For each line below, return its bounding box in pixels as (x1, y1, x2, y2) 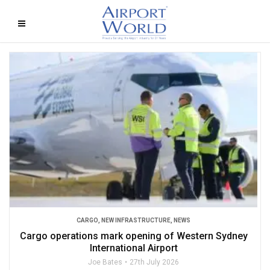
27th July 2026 (130, 257, 179, 266)
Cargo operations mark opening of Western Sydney (19, 230, 248, 242)
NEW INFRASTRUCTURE (101, 216, 171, 224)
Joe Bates (88, 257, 122, 266)
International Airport (89, 242, 178, 254)
